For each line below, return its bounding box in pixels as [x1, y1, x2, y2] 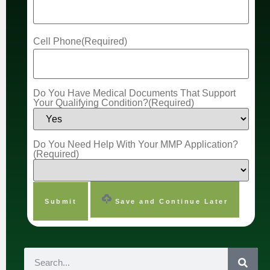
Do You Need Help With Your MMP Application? [33, 139, 238, 149]
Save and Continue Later [111, 197, 228, 205]
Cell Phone [33, 36, 81, 47]
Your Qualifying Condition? [33, 97, 148, 108]
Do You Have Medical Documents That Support [33, 87, 236, 98]
